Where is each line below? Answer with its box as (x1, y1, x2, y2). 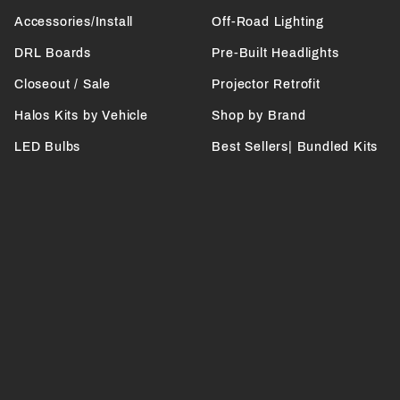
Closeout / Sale (14, 78, 111, 92)
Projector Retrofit (212, 78, 321, 92)
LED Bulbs (14, 140, 81, 154)
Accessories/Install (14, 15, 134, 29)
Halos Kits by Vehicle (14, 109, 148, 123)
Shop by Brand (212, 109, 306, 123)
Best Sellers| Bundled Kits (212, 140, 379, 154)
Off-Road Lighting (212, 15, 324, 29)
